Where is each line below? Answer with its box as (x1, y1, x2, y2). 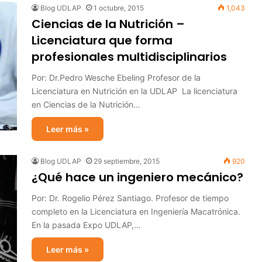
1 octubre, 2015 (94, 4, 144, 12)
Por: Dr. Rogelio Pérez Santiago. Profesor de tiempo (32, 193, 229, 203)
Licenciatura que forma (32, 32, 173, 49)
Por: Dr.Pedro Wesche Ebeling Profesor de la (32, 73, 201, 82)
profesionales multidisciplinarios (32, 49, 227, 65)
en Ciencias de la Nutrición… (32, 99, 140, 109)
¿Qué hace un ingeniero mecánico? (32, 169, 243, 185)
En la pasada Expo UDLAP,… (32, 220, 141, 230)
